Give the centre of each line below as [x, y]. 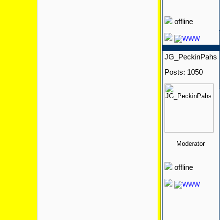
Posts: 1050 [183, 72]
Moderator [191, 144]
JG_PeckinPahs [191, 57]
